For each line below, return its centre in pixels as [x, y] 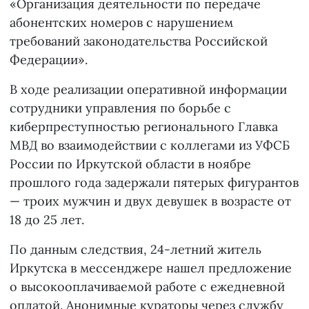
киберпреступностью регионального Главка [144, 127]
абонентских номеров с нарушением [121, 23]
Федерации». [49, 60]
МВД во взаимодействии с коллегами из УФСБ [150, 146]
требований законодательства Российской [139, 41]
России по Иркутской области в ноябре [130, 164]
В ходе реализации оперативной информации [148, 90]
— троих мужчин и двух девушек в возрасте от [150, 201]
